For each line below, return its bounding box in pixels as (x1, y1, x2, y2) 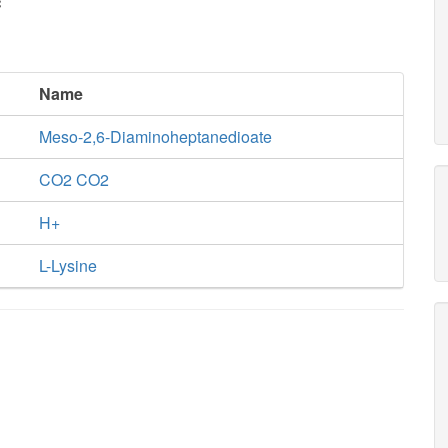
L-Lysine (38, 254, 97, 277)
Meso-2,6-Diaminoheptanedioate (38, 125, 272, 148)
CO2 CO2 (38, 168, 109, 191)
